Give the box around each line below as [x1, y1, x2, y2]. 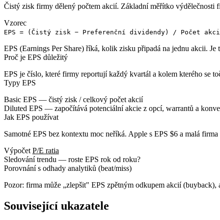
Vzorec [4, 18, 27, 27]
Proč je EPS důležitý [4, 53, 68, 61]
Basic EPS [4, 95, 37, 104]
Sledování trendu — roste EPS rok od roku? [4, 155, 140, 164]
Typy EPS [4, 78, 36, 87]
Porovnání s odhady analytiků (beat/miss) [4, 164, 132, 172]
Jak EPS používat [4, 112, 58, 121]
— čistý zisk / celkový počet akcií [37, 95, 143, 104]
